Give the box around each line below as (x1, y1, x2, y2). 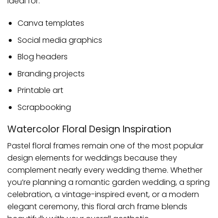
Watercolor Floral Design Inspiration (7, 122, 171, 136)
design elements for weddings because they (7, 152, 177, 164)
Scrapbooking (17, 101, 71, 113)
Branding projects (17, 68, 85, 79)
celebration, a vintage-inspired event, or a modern (7, 189, 199, 200)
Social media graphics (17, 34, 102, 46)
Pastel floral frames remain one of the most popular (7, 140, 203, 152)
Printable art (17, 85, 63, 96)
